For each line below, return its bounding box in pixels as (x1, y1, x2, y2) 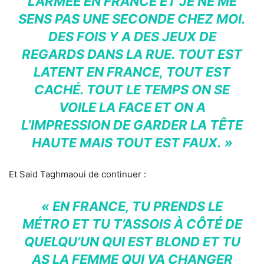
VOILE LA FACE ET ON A (58, 99, 206, 115)
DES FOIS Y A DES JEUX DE (48, 28, 216, 44)
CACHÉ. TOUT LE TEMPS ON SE (34, 81, 230, 97)
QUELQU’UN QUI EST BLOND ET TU (24, 233, 240, 249)
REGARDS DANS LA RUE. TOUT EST (22, 46, 242, 62)
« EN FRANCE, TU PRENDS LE (41, 198, 223, 214)
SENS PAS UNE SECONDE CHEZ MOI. (18, 11, 246, 27)
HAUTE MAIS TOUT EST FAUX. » (31, 134, 233, 150)
